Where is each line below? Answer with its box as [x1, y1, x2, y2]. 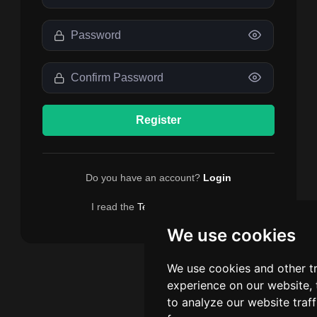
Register [136, 113, 181, 126]
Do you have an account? [86, 171, 203, 183]
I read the [91, 200, 137, 212]
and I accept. [165, 200, 226, 212]
